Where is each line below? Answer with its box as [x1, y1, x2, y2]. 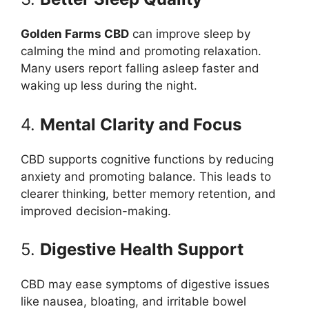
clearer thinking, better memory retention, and [21, 186, 276, 201]
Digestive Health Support [40, 239, 243, 259]
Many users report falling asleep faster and [21, 61, 259, 75]
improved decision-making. [21, 203, 171, 218]
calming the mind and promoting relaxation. [21, 44, 261, 58]
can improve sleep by [129, 27, 250, 41]
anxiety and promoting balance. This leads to [21, 169, 271, 183]
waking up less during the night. [21, 79, 197, 92]
